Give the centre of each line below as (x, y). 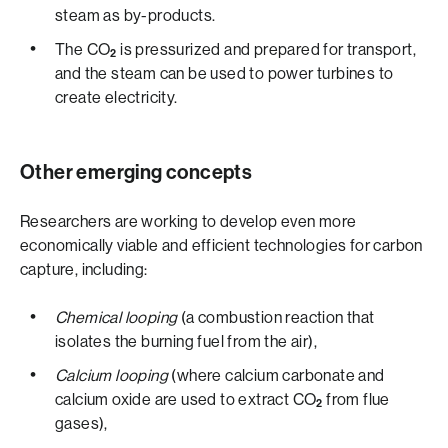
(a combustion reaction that (276, 317)
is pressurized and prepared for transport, (266, 49)
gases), (81, 423)
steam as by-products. (135, 15)
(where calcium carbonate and (276, 375)
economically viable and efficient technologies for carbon (221, 245)
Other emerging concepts (136, 172)
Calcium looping (111, 375)
